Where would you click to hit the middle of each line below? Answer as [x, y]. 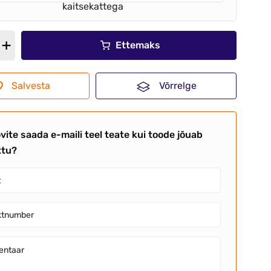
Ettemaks [138, 45]
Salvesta [31, 86]
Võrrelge [178, 86]
